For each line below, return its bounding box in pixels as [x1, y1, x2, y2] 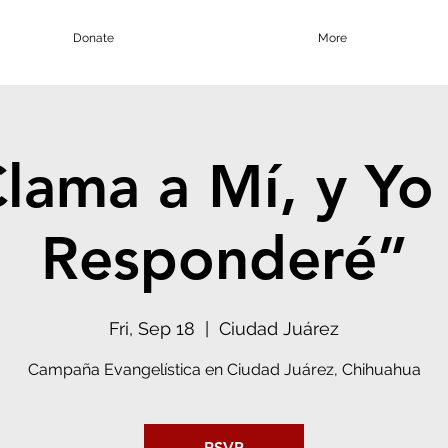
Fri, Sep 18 [109, 318, 195, 340]
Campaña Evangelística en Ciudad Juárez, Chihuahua [27, 360, 421, 380]
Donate [73, 31, 114, 45]
